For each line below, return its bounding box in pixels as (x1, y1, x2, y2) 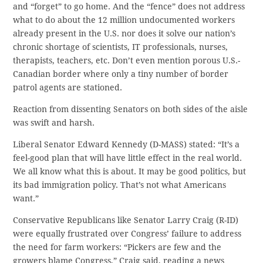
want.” (13, 194, 39, 204)
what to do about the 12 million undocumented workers (13, 15, 235, 25)
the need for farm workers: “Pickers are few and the (13, 242, 222, 252)
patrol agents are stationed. (13, 83, 123, 93)
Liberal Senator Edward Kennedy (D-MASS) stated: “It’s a (13, 140, 240, 150)
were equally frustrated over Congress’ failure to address (13, 229, 242, 239)
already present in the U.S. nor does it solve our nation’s (13, 29, 236, 39)
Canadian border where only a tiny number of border (13, 69, 229, 79)
